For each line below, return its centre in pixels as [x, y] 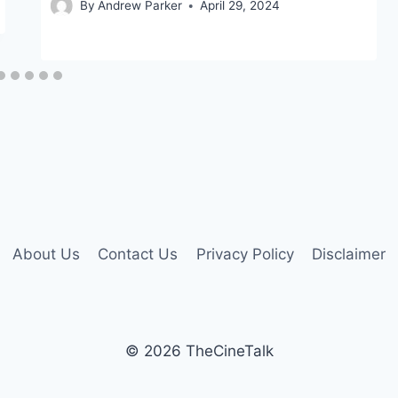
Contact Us [138, 254]
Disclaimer [349, 254]
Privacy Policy [245, 254]
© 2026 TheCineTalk [199, 351]
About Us [46, 254]
